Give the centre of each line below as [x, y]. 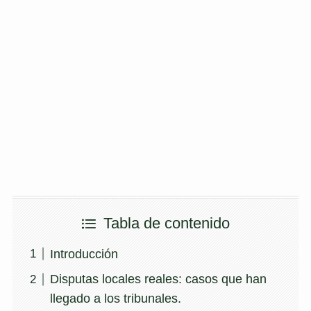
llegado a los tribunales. [115, 299]
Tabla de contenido [167, 224]
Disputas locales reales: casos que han [158, 279]
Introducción [84, 254]
